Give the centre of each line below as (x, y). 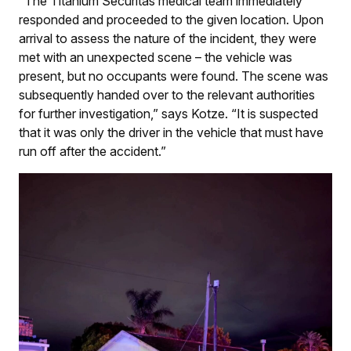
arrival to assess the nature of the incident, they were (168, 39)
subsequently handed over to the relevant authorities (167, 95)
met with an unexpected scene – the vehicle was (156, 58)
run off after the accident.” (92, 152)
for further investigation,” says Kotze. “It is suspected (168, 114)
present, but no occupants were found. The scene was (174, 76)
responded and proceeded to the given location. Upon (171, 20)
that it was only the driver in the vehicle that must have (171, 133)
